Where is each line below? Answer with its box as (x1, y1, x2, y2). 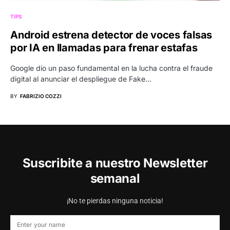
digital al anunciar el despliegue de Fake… (10, 74, 151, 83)
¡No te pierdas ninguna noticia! (67, 197, 163, 205)
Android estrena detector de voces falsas (10, 28, 212, 41)
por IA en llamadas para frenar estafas (10, 41, 198, 54)
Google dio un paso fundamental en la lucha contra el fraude (10, 63, 213, 72)
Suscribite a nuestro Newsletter (22, 156, 208, 170)
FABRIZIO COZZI (20, 92, 62, 99)
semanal (90, 171, 140, 186)
